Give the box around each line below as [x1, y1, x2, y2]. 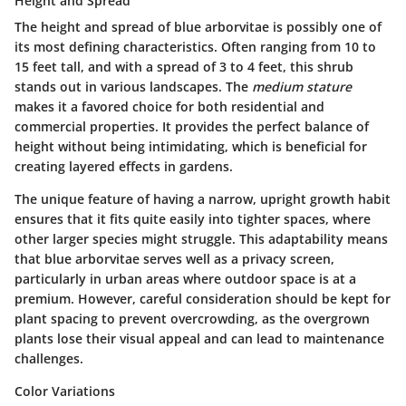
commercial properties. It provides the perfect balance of [14, 118, 369, 136]
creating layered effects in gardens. [14, 158, 233, 176]
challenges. [14, 350, 83, 368]
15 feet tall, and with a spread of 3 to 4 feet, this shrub [14, 58, 353, 76]
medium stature [252, 78, 352, 96]
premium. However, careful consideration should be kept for [14, 290, 391, 308]
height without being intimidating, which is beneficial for [14, 138, 367, 156]
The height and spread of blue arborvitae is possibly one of [14, 18, 382, 36]
